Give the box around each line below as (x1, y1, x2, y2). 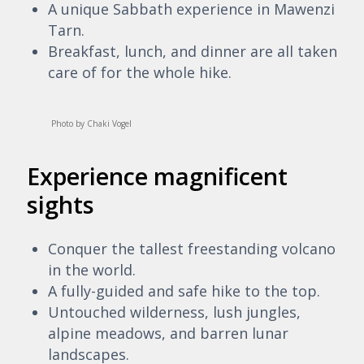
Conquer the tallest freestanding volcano (47, 238, 336, 258)
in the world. (47, 259, 136, 279)
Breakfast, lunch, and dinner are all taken (47, 41, 337, 61)
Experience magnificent (27, 159, 288, 192)
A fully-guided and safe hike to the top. (47, 280, 320, 301)
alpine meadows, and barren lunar (47, 323, 288, 343)
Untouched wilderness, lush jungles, (47, 301, 301, 322)
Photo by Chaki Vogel (12, 117, 132, 129)
